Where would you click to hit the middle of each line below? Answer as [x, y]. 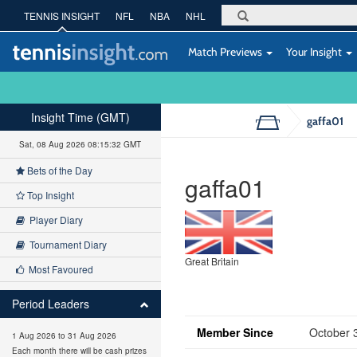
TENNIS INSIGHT [62, 16]
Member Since [235, 332]
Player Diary [54, 220]
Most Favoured [59, 269]
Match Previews [225, 51]
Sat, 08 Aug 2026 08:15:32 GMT [80, 144]
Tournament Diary [66, 244]
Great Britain [212, 261]
